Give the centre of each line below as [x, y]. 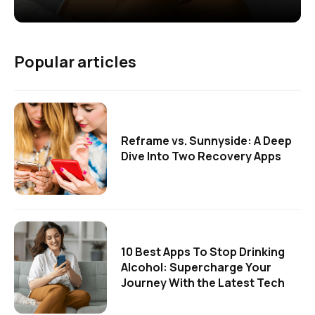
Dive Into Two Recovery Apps [201, 156]
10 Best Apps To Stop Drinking [203, 252]
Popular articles [75, 62]
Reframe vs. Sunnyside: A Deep [206, 141]
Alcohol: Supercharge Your [196, 268]
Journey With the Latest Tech [203, 283]
